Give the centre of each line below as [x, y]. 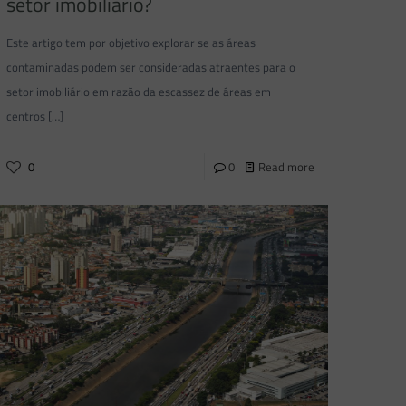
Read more [286, 167]
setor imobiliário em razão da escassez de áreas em [139, 92]
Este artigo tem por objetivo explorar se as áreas [131, 43]
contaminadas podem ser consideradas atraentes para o [151, 68]
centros [26, 116]
